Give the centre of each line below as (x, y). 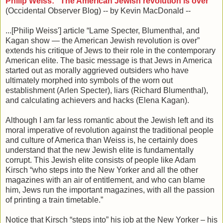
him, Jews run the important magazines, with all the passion (110, 190)
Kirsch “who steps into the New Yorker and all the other (102, 170)
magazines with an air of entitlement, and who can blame (105, 180)
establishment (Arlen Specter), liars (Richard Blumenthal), (107, 90)
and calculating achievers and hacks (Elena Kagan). (97, 100)
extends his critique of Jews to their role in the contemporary (111, 50)
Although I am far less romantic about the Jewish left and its (110, 120)
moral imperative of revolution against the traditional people (110, 130)
